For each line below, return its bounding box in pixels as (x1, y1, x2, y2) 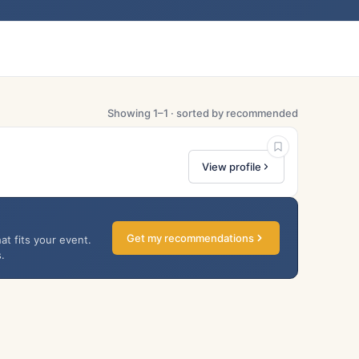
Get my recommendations (127, 231, 254, 244)
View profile (202, 159, 261, 173)
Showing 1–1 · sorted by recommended (107, 106, 298, 119)
